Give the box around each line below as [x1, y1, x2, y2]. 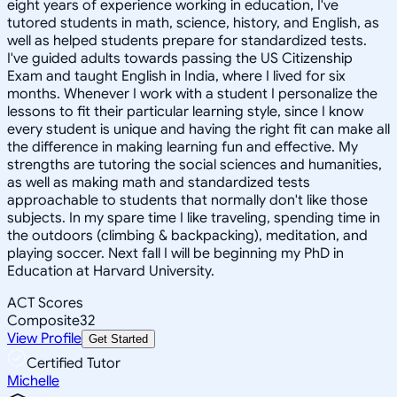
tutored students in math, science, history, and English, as [7, 13, 379, 32]
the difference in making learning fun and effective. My [7, 137, 358, 156]
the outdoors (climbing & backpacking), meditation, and [7, 226, 368, 245]
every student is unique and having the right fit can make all [7, 120, 390, 138]
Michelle [7, 371, 59, 390]
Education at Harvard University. [7, 261, 214, 280]
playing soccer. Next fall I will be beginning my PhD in [7, 244, 344, 262]
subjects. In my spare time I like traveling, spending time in [7, 208, 380, 227]
